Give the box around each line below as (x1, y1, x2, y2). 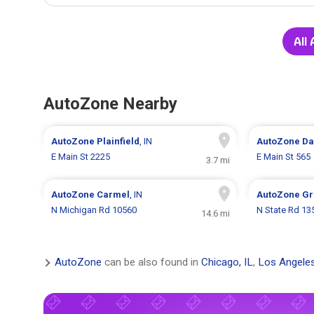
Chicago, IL (201, 256, 253, 269)
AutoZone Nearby (43, 94, 177, 114)
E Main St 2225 (51, 151, 111, 163)
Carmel (97, 189, 130, 200)
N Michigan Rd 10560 (51, 205, 137, 216)
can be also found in (102, 256, 201, 269)
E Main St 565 (256, 151, 310, 163)
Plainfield (97, 136, 140, 147)
